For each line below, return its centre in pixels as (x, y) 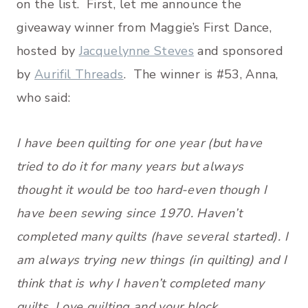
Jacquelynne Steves (136, 51)
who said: (44, 97)
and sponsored (239, 51)
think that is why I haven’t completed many (141, 283)
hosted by (48, 51)
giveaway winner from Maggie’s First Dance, (144, 27)
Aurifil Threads (79, 74)
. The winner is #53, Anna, (201, 74)
